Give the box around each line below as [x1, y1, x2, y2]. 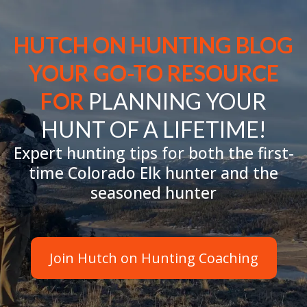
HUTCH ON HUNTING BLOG [14, 32, 293, 58]
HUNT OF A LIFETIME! [40, 116, 267, 143]
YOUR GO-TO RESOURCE [28, 60, 279, 86]
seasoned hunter [90, 182, 217, 204]
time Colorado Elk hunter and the [29, 162, 278, 184]
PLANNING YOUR [88, 88, 267, 114]
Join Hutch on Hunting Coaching [49, 249, 258, 267]
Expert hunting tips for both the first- [13, 142, 294, 164]
